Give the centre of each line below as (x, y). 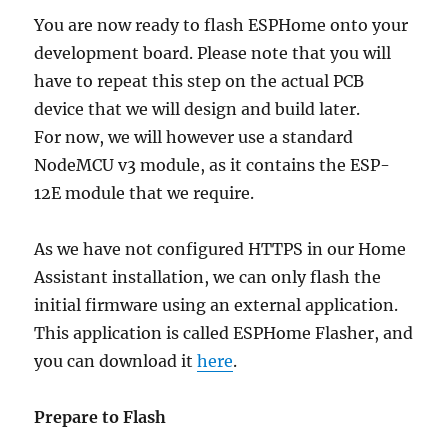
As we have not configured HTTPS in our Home (220, 248)
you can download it (116, 360)
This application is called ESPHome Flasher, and (224, 332)
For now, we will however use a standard (194, 136)
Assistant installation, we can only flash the (208, 276)
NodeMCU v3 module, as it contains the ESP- (212, 164)
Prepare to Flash (100, 416)
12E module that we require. (144, 192)
